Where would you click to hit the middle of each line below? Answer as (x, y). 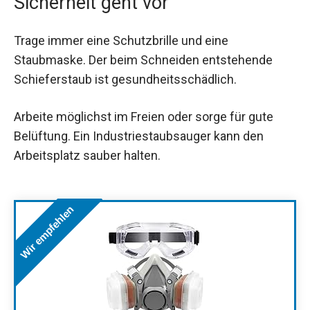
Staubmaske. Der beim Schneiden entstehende (143, 60)
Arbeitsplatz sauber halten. (87, 155)
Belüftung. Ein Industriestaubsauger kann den (139, 136)
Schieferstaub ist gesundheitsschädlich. (125, 80)
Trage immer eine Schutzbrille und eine (121, 41)
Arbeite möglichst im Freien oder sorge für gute (144, 116)
